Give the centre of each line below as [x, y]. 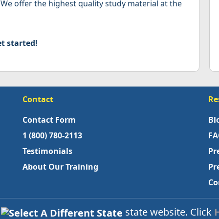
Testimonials [47, 151]
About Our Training [60, 167]
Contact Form [49, 120]
